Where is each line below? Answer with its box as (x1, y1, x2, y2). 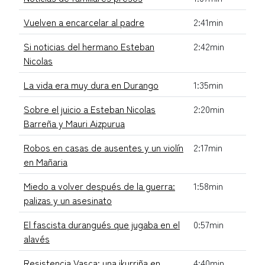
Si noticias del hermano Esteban (24, 38, 154, 53)
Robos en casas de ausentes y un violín (24, 140, 183, 154)
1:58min (193, 178, 223, 193)
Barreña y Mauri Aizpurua (24, 115, 125, 130)
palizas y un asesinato (24, 192, 112, 207)
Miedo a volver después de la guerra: (24, 178, 175, 193)
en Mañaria (24, 154, 67, 169)
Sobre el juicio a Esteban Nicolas (24, 101, 156, 116)
